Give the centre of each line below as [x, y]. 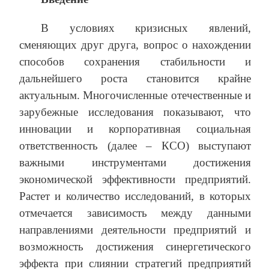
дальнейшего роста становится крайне [135, 79]
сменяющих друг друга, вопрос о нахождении [135, 45]
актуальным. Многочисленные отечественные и [135, 95]
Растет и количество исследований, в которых [135, 196]
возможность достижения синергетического [135, 247]
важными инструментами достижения [135, 163]
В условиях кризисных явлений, [146, 28]
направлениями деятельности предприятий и [135, 230]
